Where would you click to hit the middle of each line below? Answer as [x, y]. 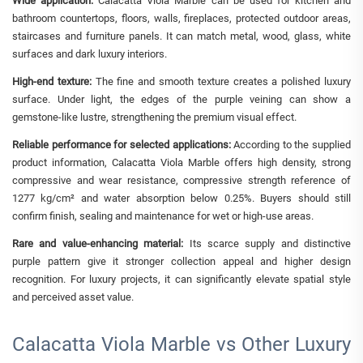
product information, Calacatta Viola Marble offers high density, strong [181, 162]
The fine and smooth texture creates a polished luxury [221, 81]
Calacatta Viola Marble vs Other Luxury [181, 344]
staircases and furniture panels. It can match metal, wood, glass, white [181, 36]
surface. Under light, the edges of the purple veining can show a [181, 99]
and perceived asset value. [73, 297]
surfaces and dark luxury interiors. [90, 53]
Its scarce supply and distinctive [267, 243]
